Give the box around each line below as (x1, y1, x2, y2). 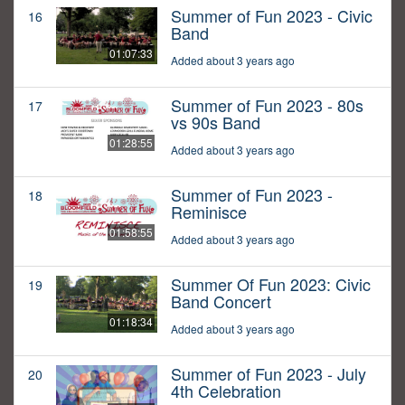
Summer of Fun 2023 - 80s (171, 93, 363, 118)
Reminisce (171, 200, 247, 224)
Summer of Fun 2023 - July (171, 362, 366, 386)
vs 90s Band (171, 110, 260, 135)
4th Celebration (171, 379, 281, 403)
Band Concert (171, 289, 271, 314)
